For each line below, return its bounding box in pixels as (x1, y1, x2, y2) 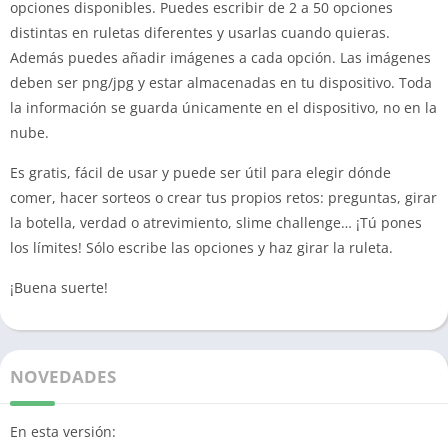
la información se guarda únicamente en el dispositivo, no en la (10, 98, 437, 117)
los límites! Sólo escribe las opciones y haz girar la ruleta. (10, 238, 393, 257)
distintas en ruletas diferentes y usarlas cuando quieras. (10, 23, 390, 42)
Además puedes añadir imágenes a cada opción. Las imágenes (10, 48, 431, 67)
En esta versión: (10, 422, 116, 441)
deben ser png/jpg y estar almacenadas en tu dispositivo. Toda (10, 73, 432, 92)
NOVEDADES (10, 365, 116, 388)
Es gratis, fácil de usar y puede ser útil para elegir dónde (10, 163, 391, 182)
